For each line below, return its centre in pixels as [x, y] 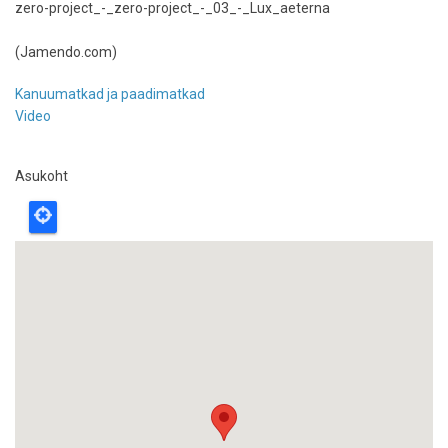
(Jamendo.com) [66, 52]
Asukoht [41, 176]
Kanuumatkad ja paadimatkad [110, 94]
